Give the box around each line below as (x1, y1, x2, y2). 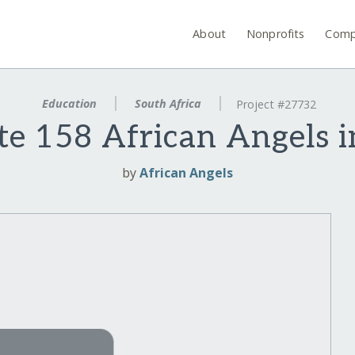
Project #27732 (235, 97, 316, 113)
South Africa (132, 96, 204, 111)
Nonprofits (246, 25, 305, 41)
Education (39, 96, 101, 111)
